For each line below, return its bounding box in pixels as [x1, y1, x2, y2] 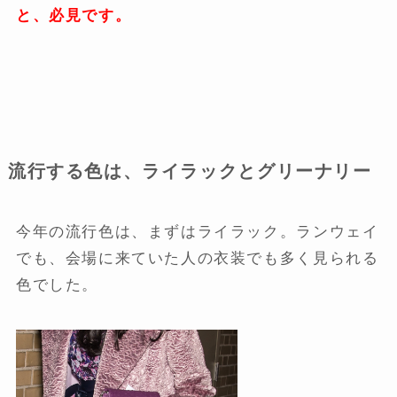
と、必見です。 [15, 6, 132, 24]
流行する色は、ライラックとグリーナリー [7, 160, 372, 181]
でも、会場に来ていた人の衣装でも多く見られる [15, 250, 379, 268]
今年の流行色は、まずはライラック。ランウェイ [15, 223, 379, 241]
